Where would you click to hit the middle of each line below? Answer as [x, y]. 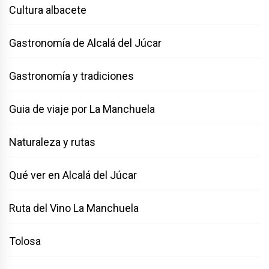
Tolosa [25, 241]
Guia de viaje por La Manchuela [82, 109]
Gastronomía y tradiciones [71, 76]
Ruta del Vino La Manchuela [74, 208]
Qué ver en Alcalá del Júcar [73, 175]
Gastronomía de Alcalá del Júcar [85, 43]
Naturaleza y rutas [52, 142]
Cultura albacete [48, 10]
